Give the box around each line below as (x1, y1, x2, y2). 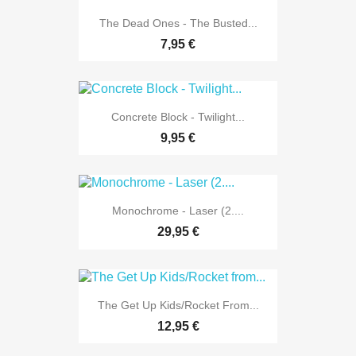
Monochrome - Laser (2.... (112, 204, 244, 218)
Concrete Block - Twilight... (111, 110, 245, 124)
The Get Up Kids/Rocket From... (97, 298, 259, 311)
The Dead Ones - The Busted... (99, 16, 257, 29)
